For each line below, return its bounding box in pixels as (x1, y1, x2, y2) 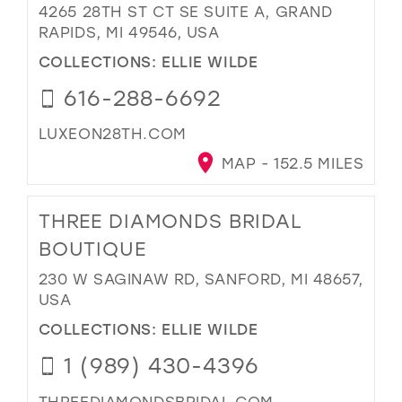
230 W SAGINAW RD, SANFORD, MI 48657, (38, 269, 364, 289)
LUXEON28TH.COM (38, 124, 187, 144)
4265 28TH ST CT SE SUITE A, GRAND (38, 2, 333, 22)
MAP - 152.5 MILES (216, 153, 364, 173)
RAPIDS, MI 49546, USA (38, 22, 220, 42)
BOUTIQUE (38, 236, 146, 262)
